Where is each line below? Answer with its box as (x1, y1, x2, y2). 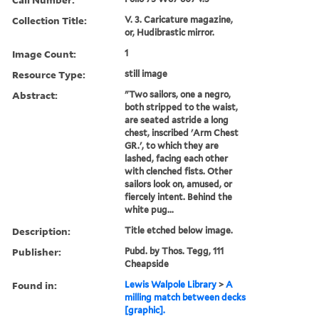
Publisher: (12, 244, 61, 258)
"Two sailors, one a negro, (125, 88, 231, 100)
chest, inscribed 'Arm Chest (125, 127, 239, 138)
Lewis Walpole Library (125, 278, 217, 290)
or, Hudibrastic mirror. (125, 26, 215, 38)
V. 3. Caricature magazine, (125, 14, 234, 25)
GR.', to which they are (125, 140, 219, 151)
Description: (12, 224, 70, 238)
